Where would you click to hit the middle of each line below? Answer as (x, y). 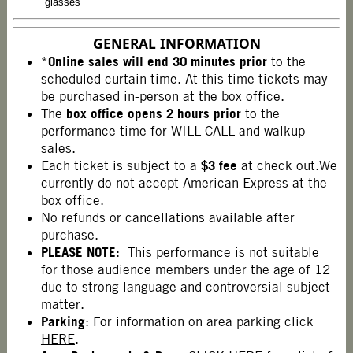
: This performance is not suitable (217, 253)
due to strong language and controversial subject (185, 287)
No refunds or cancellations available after (167, 218)
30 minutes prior (221, 61)
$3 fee (219, 165)
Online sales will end (108, 61)
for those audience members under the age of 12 (185, 270)
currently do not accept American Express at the (184, 183)
